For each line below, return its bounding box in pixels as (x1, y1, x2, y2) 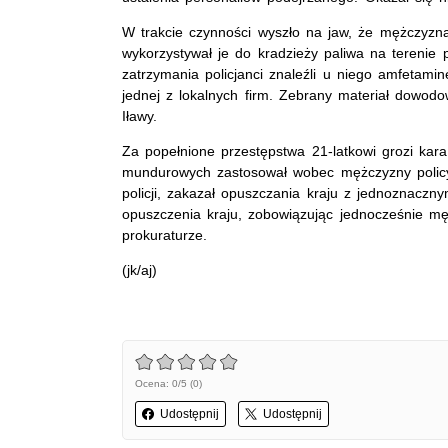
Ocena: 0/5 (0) (135, 377, 202, 389)
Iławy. (122, 107, 170, 124)
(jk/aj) (122, 261, 157, 278)
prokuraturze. (122, 226, 207, 243)
